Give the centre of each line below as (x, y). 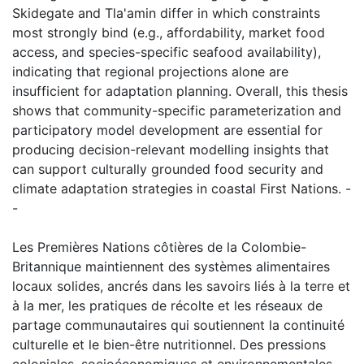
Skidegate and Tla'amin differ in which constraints (166, 13)
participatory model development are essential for (167, 130)
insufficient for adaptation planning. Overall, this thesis (180, 91)
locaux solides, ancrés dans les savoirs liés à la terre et (181, 286)
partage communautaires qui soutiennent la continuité (178, 325)
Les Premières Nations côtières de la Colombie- (159, 247)
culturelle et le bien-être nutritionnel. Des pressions (169, 344)
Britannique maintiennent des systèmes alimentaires (171, 266)
